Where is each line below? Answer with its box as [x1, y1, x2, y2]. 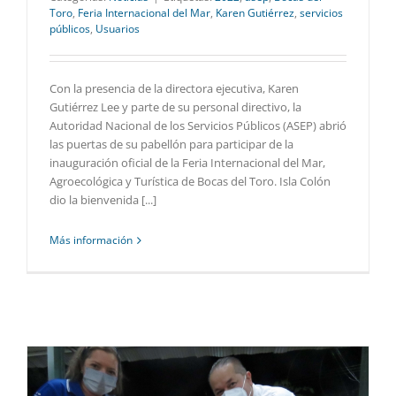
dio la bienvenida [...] [49, 192, 156, 209]
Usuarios [95, 21, 140, 37]
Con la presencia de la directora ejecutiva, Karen [49, 80, 299, 97]
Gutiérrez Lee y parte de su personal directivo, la [49, 99, 301, 116]
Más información [49, 232, 133, 248]
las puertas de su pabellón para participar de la [49, 136, 293, 153]
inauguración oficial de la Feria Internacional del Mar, [49, 155, 325, 171]
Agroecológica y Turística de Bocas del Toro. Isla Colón [49, 173, 331, 190]
